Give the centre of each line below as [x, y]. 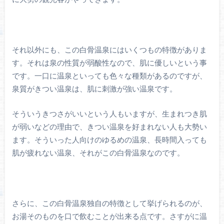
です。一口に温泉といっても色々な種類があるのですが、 [109, 75]
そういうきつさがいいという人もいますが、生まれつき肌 [109, 114]
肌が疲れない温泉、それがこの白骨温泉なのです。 [98, 153]
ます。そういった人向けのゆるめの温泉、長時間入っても [109, 140]
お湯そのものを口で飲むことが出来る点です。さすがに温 [109, 216]
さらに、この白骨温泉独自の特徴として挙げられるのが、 [109, 203]
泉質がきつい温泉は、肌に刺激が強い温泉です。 [94, 88]
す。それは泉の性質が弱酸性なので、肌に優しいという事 [109, 62]
